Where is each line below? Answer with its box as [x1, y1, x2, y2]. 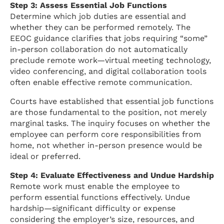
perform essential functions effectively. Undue [10, 192, 190, 202]
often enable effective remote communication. [10, 77, 192, 87]
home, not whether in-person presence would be [10, 140, 202, 150]
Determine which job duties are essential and [10, 11, 186, 21]
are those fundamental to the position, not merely [10, 107, 206, 117]
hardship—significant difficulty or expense [10, 203, 175, 213]
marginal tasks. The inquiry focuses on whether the [10, 118, 210, 128]
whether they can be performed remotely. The [10, 22, 190, 32]
